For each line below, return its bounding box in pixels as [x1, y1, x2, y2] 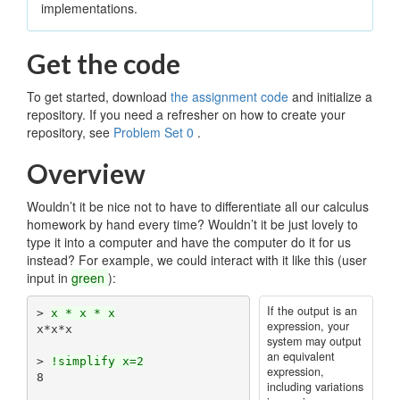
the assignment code [171, 87, 292, 105]
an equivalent [266, 348, 335, 364]
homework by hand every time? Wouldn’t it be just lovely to [27, 215, 358, 233]
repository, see [27, 123, 113, 141]
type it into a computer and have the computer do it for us [27, 233, 351, 251]
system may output [266, 333, 362, 349]
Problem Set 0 [113, 123, 197, 141]
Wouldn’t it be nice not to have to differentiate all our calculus [27, 197, 369, 215]
